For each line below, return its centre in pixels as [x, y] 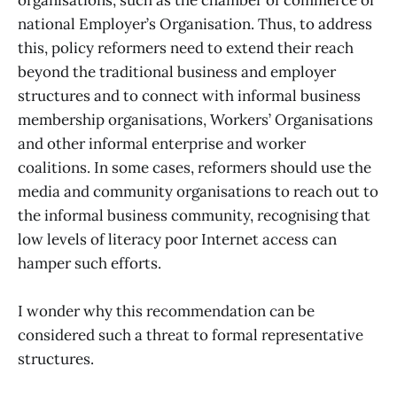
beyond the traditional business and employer [177, 71]
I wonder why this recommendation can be [166, 311]
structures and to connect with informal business [189, 95]
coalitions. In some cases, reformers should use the [195, 167]
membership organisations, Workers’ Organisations [195, 119]
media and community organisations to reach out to [198, 191]
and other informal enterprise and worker [162, 143]
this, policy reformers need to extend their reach [186, 47]
